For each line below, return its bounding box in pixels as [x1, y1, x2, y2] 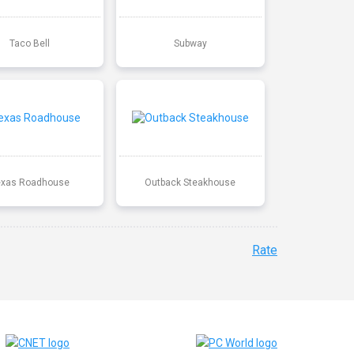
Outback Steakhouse [145, 176, 236, 188]
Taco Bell [9, 37, 51, 49]
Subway [173, 37, 207, 49]
